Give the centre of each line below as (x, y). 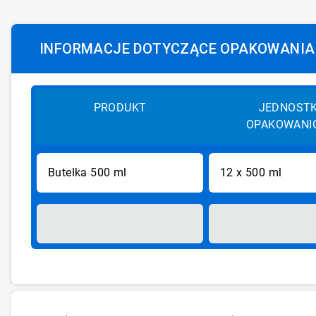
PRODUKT (120, 108)
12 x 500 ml (251, 172)
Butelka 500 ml (87, 172)
